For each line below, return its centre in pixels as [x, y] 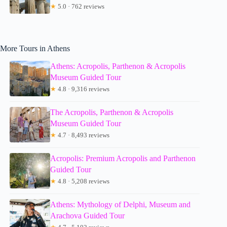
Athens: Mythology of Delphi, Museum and [121, 204]
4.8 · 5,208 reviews [83, 181]
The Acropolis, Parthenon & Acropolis [112, 112]
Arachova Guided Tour [88, 215]
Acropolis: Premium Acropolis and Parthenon [123, 158]
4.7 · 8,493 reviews [83, 135]
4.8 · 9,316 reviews [83, 89]
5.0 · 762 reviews [81, 6]
